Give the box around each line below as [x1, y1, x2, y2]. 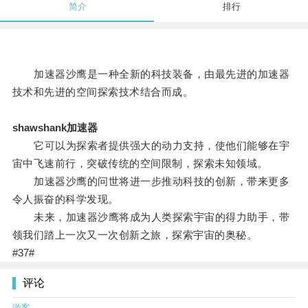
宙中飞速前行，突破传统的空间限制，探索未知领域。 [12, 157, 268, 170]
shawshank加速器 [12, 122, 98, 134]
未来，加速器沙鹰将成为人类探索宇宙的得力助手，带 [12, 211, 290, 223]
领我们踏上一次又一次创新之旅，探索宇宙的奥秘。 [12, 229, 258, 241]
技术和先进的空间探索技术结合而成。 [12, 86, 194, 98]
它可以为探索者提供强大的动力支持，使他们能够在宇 [12, 140, 290, 152]
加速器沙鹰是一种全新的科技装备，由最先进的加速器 [12, 68, 290, 80]
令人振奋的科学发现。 [12, 193, 119, 206]
